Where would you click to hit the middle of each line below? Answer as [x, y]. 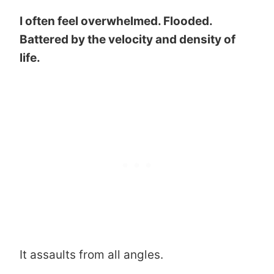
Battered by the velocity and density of [128, 39]
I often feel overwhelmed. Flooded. [116, 21]
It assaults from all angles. [91, 254]
